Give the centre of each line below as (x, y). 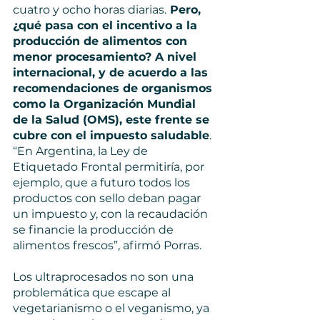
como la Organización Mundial (106, 104)
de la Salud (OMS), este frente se (113, 120)
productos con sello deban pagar (108, 198)
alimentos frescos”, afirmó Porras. (107, 245)
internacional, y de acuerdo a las (112, 72)
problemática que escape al (93, 292)
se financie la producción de (95, 230)
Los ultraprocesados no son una (105, 277)
